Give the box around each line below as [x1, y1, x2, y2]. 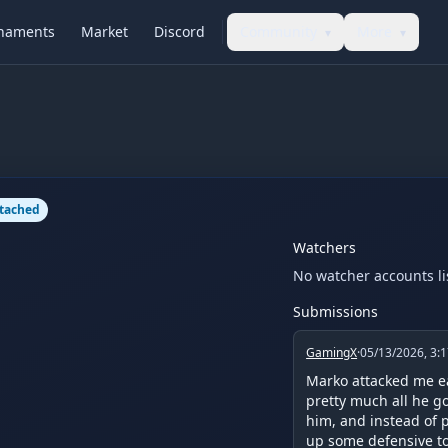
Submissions [293, 302, 379, 321]
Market [81, 22, 128, 41]
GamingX [306, 344, 358, 361]
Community [240, 22, 317, 41]
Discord [154, 22, 205, 41]
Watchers [293, 238, 357, 257]
